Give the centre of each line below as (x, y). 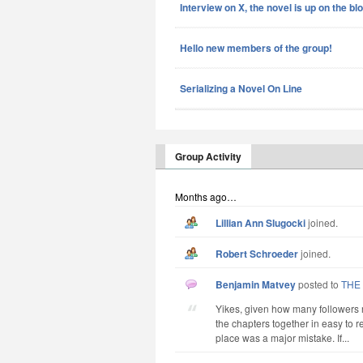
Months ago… (206, 196)
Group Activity (208, 156)
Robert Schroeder (261, 254)
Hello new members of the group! (256, 48)
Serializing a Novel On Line (241, 88)
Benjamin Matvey (259, 284)
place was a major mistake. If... (282, 337)
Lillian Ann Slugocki (263, 223)
